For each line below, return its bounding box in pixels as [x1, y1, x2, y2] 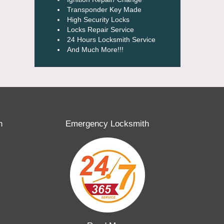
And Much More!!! [66, 45, 123, 53]
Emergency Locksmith [65, 119, 149, 128]
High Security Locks [66, 15, 129, 23]
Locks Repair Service [66, 25, 136, 33]
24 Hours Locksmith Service [66, 35, 155, 43]
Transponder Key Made [66, 5, 141, 13]
